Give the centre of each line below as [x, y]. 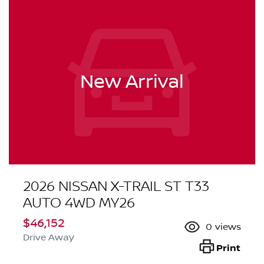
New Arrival [132, 82]
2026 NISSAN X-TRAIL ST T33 [116, 187]
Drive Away [49, 238]
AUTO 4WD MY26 [79, 203]
